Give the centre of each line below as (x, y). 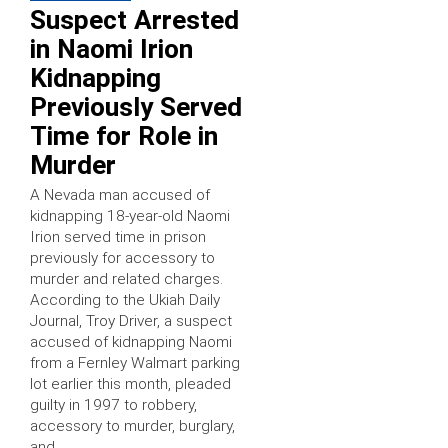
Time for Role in (124, 136)
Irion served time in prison (118, 237)
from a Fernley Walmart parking (135, 363)
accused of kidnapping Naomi (131, 342)
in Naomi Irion (111, 49)
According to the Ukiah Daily (125, 300)
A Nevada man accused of (120, 195)
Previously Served (136, 107)
